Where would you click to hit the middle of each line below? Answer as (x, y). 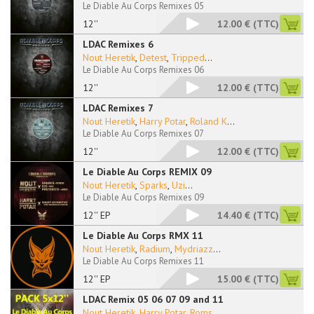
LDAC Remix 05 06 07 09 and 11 (153, 299)
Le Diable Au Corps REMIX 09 (147, 172)
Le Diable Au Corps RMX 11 (143, 235)
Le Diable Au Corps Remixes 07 (143, 134)
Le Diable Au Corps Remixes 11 (143, 261)
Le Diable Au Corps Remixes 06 (143, 70)
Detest (153, 57)
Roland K (209, 121)
